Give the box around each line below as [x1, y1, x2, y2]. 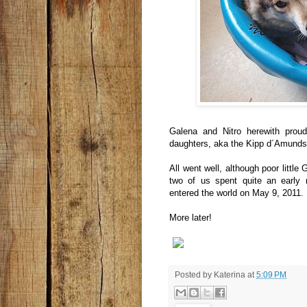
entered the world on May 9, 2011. [169, 188, 304, 199]
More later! [169, 212, 212, 223]
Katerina [214, 270, 245, 280]
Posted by [175, 270, 214, 280]
